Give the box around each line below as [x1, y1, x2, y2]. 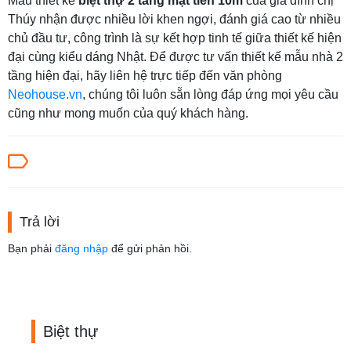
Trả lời [20, 213, 60, 230]
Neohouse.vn [8, 87, 82, 101]
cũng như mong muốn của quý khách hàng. [8, 106, 248, 120]
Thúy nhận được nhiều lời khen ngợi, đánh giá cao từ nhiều [8, 12, 341, 26]
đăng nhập [55, 241, 108, 255]
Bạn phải [8, 241, 55, 255]
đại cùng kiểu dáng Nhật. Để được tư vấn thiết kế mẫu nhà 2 [8, 49, 343, 63]
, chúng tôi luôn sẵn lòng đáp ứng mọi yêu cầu [82, 87, 338, 101]
